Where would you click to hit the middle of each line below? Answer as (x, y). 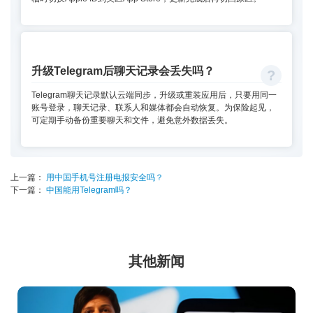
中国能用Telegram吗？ (88, 190)
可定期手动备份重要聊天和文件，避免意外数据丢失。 (132, 121)
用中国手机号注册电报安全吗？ (104, 177)
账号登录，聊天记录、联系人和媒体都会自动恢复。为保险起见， (153, 108)
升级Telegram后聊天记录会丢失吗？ (123, 71)
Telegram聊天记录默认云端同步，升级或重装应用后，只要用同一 (154, 95)
